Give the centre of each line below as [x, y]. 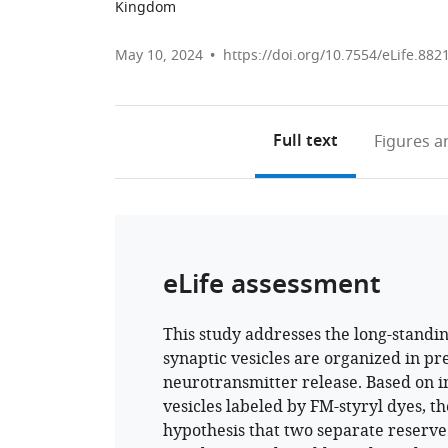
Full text [305, 142]
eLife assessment [272, 286]
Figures [401, 142]
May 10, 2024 [159, 55]
